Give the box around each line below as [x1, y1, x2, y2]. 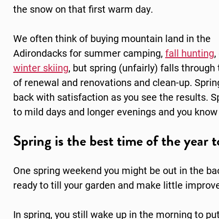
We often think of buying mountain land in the [13, 32, 211, 45]
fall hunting [165, 46, 214, 60]
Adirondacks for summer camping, [13, 46, 165, 60]
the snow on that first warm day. [13, 2, 153, 16]
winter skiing [13, 61, 68, 74]
